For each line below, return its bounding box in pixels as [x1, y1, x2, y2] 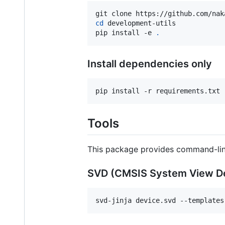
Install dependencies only [87, 57, 212, 70]
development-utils [103, 19, 176, 27]
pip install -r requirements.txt [95, 86, 220, 95]
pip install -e [95, 28, 156, 37]
